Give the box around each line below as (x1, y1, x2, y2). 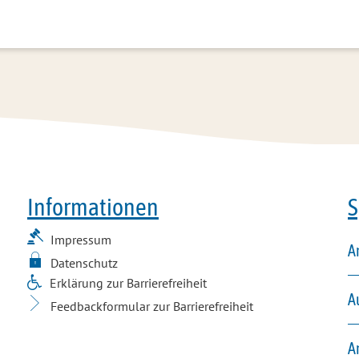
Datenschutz (50, 255, 118, 271)
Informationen (27, 193, 159, 220)
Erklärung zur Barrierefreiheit (50, 275, 207, 291)
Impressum (50, 232, 111, 248)
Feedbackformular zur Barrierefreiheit (50, 298, 253, 314)
